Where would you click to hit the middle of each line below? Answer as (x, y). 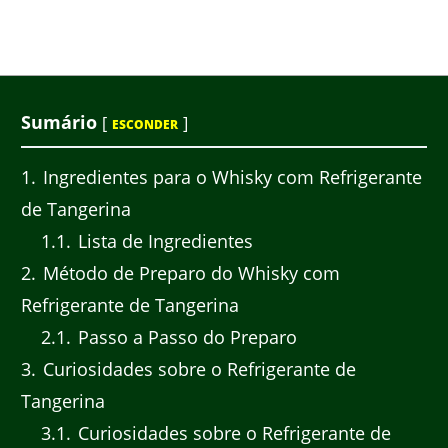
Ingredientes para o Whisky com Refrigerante (230, 177)
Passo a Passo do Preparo (184, 337)
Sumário (59, 121)
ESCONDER (145, 124)
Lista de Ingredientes (162, 241)
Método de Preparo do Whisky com (189, 273)
